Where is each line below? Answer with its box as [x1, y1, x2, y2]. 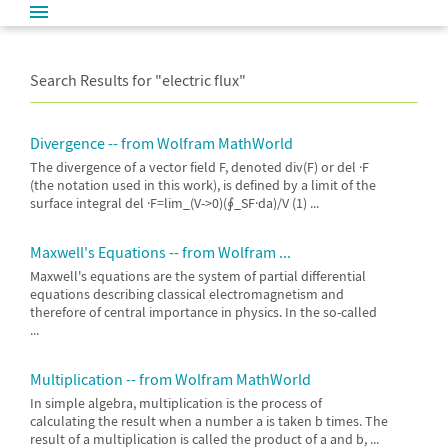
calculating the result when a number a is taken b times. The [30, 412, 388, 430]
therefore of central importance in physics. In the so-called [30, 303, 377, 321]
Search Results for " [30, 70, 162, 90]
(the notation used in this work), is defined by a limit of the [30, 176, 376, 194]
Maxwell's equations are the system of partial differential [30, 267, 366, 285]
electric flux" [162, 70, 246, 90]
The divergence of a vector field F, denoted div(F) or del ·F [30, 158, 369, 176]
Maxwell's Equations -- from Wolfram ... [30, 242, 291, 262]
